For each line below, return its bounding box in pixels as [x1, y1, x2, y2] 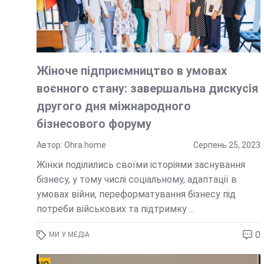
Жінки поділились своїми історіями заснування [36, 159, 245, 171]
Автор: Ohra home [36, 140, 106, 150]
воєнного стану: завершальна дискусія [36, 81, 258, 96]
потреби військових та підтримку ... [36, 203, 194, 215]
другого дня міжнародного [36, 99, 191, 114]
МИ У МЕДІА [48, 230, 90, 239]
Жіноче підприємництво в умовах [36, 64, 227, 78]
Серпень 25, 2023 [193, 140, 260, 150]
